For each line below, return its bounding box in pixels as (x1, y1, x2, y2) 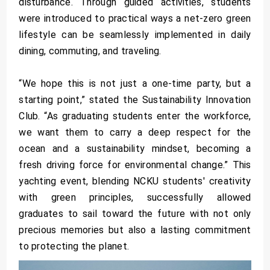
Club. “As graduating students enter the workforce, (19, 110, 251, 122)
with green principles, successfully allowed (19, 191, 251, 203)
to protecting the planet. (19, 240, 130, 252)
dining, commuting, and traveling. (19, 45, 162, 57)
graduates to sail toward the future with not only (19, 207, 251, 219)
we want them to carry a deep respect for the (19, 126, 251, 138)
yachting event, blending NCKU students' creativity (19, 175, 251, 187)
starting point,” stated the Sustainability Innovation (19, 93, 251, 105)
